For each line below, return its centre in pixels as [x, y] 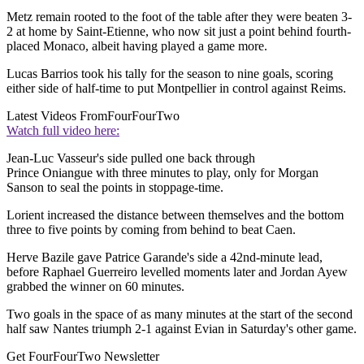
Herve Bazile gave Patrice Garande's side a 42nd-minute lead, [165, 258]
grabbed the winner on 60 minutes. [95, 287]
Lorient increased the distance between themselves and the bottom [175, 215]
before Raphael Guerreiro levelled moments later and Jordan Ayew [177, 272]
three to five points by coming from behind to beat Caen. [151, 230]
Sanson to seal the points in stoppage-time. [115, 188]
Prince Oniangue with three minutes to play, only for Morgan [162, 173]
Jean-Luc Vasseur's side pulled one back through [131, 158]
